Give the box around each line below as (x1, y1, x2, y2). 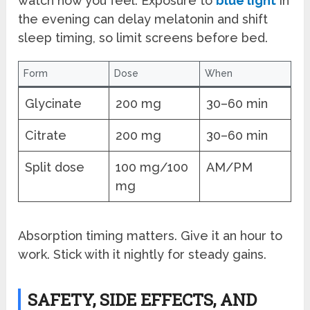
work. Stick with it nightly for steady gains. (18, 247, 267, 262)
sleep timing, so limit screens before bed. (18, 30, 268, 46)
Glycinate (25, 96, 82, 111)
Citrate (25, 128, 67, 143)
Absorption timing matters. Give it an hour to (18, 228, 283, 244)
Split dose (25, 160, 85, 175)
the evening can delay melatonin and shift (18, 12, 268, 27)
